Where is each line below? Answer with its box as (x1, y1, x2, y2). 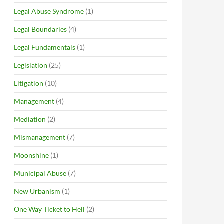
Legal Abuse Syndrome (14, 7, 84, 15)
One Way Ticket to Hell (14, 205, 85, 213)
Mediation (14, 115, 46, 123)
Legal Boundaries (14, 25, 67, 33)
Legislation (14, 61, 47, 69)
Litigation (14, 79, 43, 87)
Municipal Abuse (14, 169, 66, 177)
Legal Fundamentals (14, 43, 75, 51)
